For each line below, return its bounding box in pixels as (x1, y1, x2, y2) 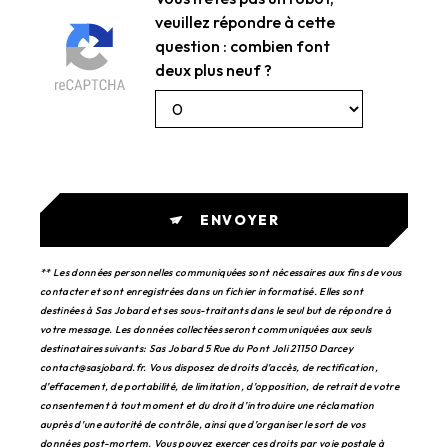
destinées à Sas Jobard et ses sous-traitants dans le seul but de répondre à (40, 304, 392, 318)
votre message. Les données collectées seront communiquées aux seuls (40, 323, 372, 337)
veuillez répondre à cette (155, 12, 335, 33)
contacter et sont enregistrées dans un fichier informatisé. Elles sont (40, 285, 364, 299)
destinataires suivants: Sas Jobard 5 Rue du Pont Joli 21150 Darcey (40, 342, 354, 356)
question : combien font (155, 36, 330, 57)
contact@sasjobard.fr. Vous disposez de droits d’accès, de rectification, (40, 361, 379, 375)
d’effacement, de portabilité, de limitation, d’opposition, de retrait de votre (40, 380, 399, 394)
